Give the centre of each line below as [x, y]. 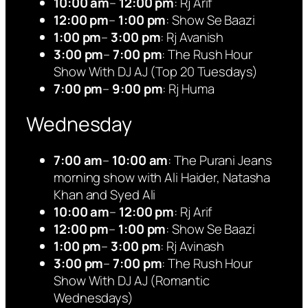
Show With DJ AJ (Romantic [132, 281]
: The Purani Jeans [220, 161]
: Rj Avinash [192, 246]
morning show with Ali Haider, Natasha [162, 178]
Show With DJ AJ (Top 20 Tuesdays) [156, 71]
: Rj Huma [188, 88]
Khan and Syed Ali [105, 195]
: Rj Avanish [194, 37]
